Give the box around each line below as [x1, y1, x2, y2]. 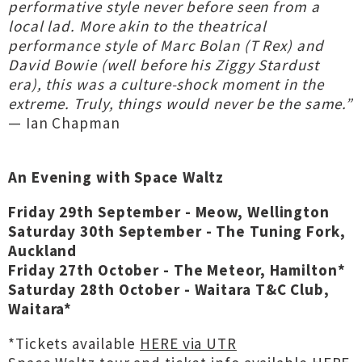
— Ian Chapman [8, 113, 120, 133]
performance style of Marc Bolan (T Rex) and [8, 36, 324, 55]
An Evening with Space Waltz [8, 167, 225, 187]
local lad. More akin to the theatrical [8, 16, 267, 36]
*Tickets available [8, 334, 141, 353]
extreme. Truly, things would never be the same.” [8, 94, 353, 113]
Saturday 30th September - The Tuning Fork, [8, 221, 346, 241]
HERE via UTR [140, 334, 237, 353]
